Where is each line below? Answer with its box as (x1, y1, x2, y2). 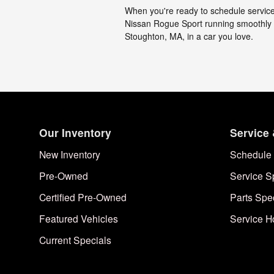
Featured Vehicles (39, 211, 118, 225)
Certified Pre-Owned (39, 190, 127, 204)
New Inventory (39, 147, 100, 161)
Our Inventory (39, 124, 111, 140)
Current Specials (39, 232, 111, 246)
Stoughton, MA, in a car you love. (125, 29, 253, 42)
